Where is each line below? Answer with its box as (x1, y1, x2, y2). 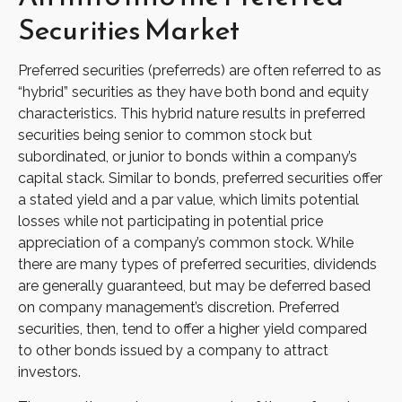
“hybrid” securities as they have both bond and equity (18, 83, 369, 100)
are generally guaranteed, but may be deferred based (18, 277, 371, 294)
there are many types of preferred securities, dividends (18, 256, 377, 273)
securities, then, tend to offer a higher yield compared (18, 320, 367, 337)
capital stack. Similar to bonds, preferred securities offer (18, 170, 382, 187)
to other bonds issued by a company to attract (18, 342, 328, 359)
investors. (18, 363, 81, 380)
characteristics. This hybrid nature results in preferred (18, 105, 365, 122)
